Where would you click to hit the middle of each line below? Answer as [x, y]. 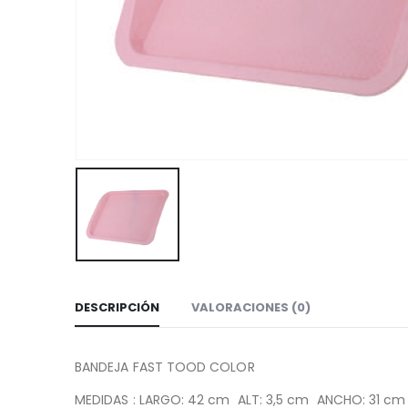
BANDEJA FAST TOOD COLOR [165, 367]
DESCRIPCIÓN [117, 308]
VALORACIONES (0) [251, 308]
